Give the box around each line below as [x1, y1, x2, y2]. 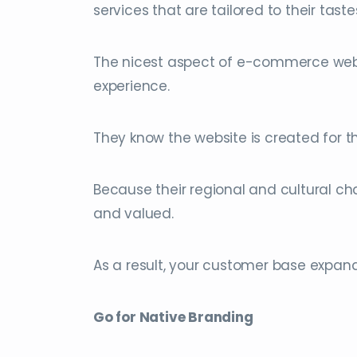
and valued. [93, 204, 174, 224]
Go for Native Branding [93, 308, 253, 328]
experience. [93, 76, 170, 96]
